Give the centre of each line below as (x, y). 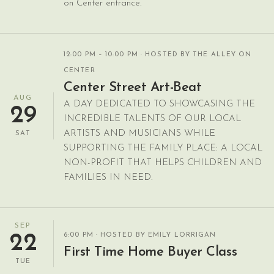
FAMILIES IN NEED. (108, 178)
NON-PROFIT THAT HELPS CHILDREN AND (163, 163)
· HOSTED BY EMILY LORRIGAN (155, 235)
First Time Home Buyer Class (150, 252)
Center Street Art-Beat (133, 88)
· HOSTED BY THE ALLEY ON (195, 55)
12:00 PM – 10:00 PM (101, 55)
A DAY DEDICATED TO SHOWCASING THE (159, 104)
